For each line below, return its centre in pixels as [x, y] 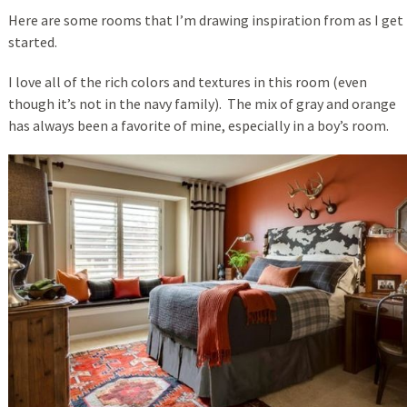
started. [32, 42]
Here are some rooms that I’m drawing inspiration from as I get [205, 20]
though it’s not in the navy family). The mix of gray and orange [202, 104]
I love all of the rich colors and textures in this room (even [187, 82]
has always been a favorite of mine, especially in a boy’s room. [198, 126]
